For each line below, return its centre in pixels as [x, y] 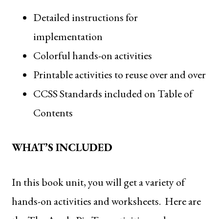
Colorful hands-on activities [93, 55]
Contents [53, 112]
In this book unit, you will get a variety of [98, 182]
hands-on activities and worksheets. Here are [106, 201]
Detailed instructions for [86, 17]
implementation [68, 36]
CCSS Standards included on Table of [113, 93]
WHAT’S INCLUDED [62, 147]
